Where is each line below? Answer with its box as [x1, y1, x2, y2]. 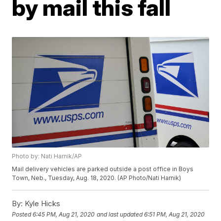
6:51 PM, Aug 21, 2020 [144, 210, 205, 218]
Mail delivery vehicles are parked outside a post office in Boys [12, 165, 194, 173]
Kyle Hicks [23, 199, 61, 209]
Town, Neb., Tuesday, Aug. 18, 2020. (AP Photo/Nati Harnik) [12, 174, 182, 182]
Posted [12, 210, 33, 218]
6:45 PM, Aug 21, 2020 [33, 210, 95, 218]
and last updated [97, 210, 143, 218]
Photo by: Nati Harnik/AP [12, 152, 82, 160]
